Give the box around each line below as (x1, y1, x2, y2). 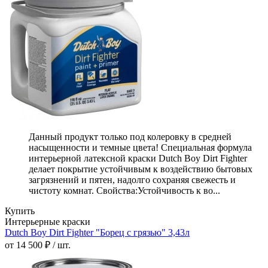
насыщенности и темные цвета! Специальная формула (29, 142, 252, 153)
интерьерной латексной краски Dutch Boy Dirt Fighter (29, 153, 247, 164)
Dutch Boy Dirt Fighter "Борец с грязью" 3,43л (5, 227, 190, 238)
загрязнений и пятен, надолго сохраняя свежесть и (29, 175, 236, 185)
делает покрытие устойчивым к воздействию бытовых (29, 164, 252, 175)
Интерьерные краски (5, 217, 90, 227)
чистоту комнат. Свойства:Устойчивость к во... (29, 185, 220, 196)
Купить (5, 206, 35, 217)
